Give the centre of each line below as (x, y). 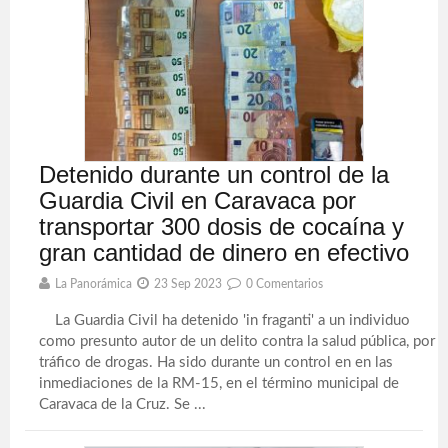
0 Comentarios (285, 284)
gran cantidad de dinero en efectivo (224, 252)
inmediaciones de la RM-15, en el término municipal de (219, 383)
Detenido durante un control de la (214, 174)
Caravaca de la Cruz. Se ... (123, 404)
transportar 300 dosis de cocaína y (222, 226)
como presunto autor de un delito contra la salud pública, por (237, 341)
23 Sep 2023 (188, 284)
